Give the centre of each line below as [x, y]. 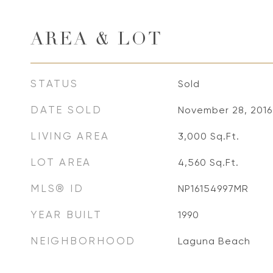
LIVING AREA [70, 136]
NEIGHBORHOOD [83, 241]
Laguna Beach [214, 241]
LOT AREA [61, 162]
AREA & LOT [97, 41]
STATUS [55, 83]
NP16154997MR [213, 189]
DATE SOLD [66, 110]
